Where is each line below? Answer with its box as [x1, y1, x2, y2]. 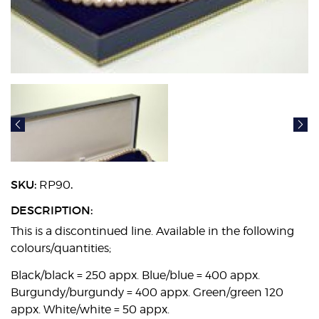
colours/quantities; [11, 241, 111, 255]
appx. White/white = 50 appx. [11, 303, 169, 316]
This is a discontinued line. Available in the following [11, 224, 294, 238]
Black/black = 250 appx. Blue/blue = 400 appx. [11, 268, 260, 282]
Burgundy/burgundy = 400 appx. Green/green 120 [11, 286, 283, 299]
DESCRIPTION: [11, 203, 93, 217]
